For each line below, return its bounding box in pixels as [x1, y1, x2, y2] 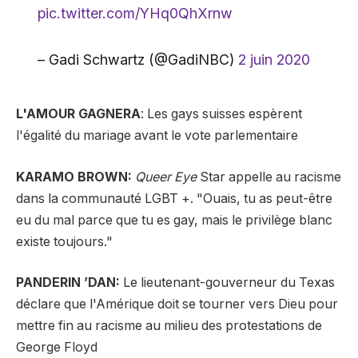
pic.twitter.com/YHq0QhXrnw [37, 4, 233, 22]
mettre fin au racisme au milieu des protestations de [16, 318, 322, 334]
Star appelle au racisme [197, 169, 341, 185]
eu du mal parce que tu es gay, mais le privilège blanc [16, 212, 332, 228]
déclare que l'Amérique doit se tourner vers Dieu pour [16, 296, 338, 312]
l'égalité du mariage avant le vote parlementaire [16, 127, 298, 143]
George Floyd [16, 340, 97, 356]
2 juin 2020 [237, 51, 310, 69]
